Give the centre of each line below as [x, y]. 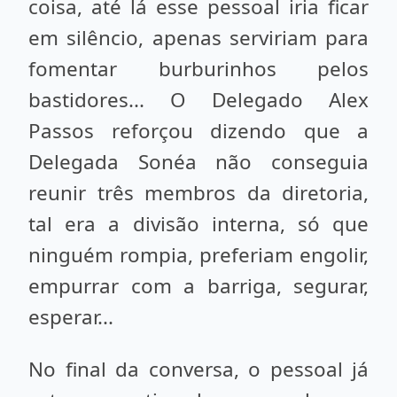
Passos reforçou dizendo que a [198, 131]
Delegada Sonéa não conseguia [198, 162]
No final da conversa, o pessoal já [198, 369]
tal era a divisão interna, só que [198, 224]
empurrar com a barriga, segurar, [198, 286]
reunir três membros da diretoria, [198, 193]
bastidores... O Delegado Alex [198, 100]
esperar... [71, 317]
